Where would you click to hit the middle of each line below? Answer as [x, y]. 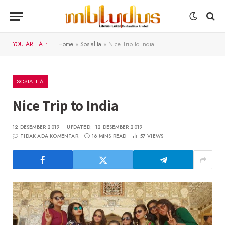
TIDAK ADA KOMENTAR [49, 136]
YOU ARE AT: [30, 44]
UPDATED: [80, 127]
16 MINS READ [109, 136]
